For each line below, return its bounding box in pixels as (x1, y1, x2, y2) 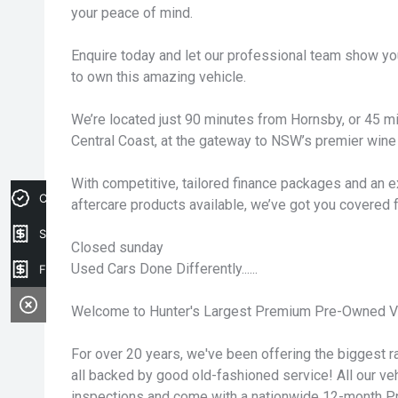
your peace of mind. (71, 4, 193, 21)
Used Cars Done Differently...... (71, 260, 258, 277)
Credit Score (39, 190, 108, 205)
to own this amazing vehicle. (71, 68, 246, 85)
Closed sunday (71, 239, 163, 256)
